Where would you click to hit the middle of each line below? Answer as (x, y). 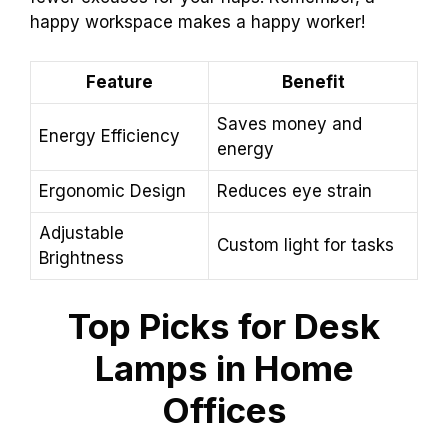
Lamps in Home (224, 368)
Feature (119, 81)
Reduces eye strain (294, 190)
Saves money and (289, 123)
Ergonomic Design (112, 190)
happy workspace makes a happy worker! (197, 22)
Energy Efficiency (109, 135)
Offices (224, 410)
